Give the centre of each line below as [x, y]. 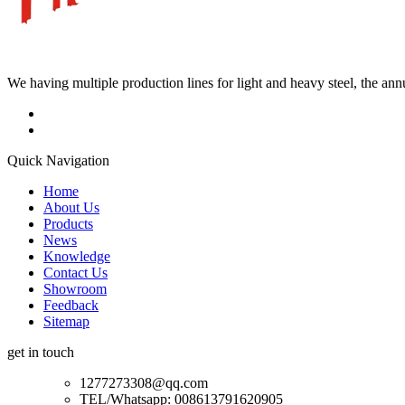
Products [68, 223]
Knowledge [77, 256]
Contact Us [75, 272]
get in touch [41, 352]
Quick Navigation [58, 160]
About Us [71, 207]
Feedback [71, 305]
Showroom [75, 288]
